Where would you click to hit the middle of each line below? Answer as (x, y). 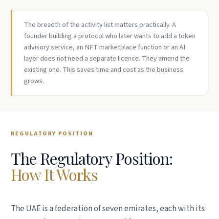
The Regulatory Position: (92, 158)
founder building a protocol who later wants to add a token (110, 36)
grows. (34, 81)
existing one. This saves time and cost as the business (104, 70)
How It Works (55, 174)
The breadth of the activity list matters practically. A (100, 25)
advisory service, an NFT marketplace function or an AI (105, 47)
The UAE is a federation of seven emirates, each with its (108, 209)
